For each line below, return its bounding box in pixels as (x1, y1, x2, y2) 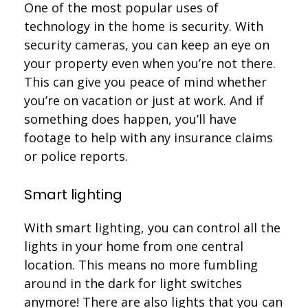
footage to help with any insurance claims (24, 129, 273, 146)
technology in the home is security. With (24, 17, 263, 34)
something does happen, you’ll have (24, 110, 236, 127)
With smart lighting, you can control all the (24, 219, 280, 236)
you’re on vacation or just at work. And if (24, 91, 264, 109)
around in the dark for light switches (24, 274, 242, 291)
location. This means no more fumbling (24, 256, 258, 273)
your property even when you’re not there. (24, 54, 276, 71)
